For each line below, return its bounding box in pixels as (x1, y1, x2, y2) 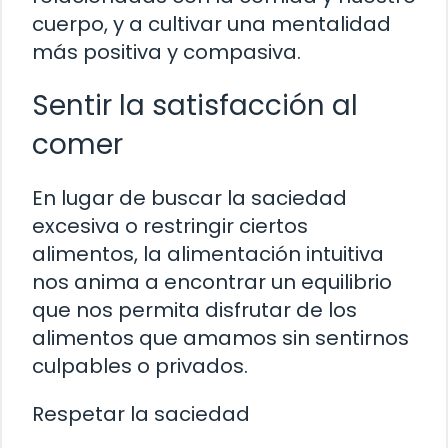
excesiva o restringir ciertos (32, 212, 308, 241)
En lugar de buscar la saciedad (32, 184, 347, 213)
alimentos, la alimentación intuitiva (32, 240, 384, 269)
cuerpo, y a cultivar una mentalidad (32, 10, 391, 39)
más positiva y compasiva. (32, 38, 301, 67)
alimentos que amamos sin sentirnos (32, 324, 409, 353)
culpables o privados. (32, 352, 248, 381)
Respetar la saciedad (32, 400, 250, 429)
